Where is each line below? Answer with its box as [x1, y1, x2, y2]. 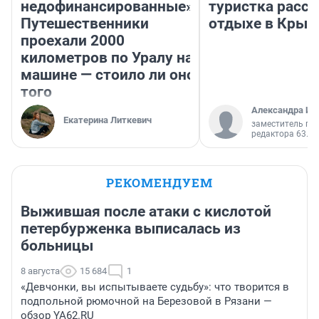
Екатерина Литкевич [63, 115, 152, 126]
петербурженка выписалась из [21, 220, 241, 238]
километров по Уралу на [21, 49, 193, 67]
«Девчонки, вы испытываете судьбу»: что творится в [21, 281, 289, 294]
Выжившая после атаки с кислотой [21, 203, 271, 221]
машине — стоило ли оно [21, 66, 195, 84]
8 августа [21, 266, 60, 277]
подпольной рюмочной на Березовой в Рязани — [21, 295, 272, 308]
